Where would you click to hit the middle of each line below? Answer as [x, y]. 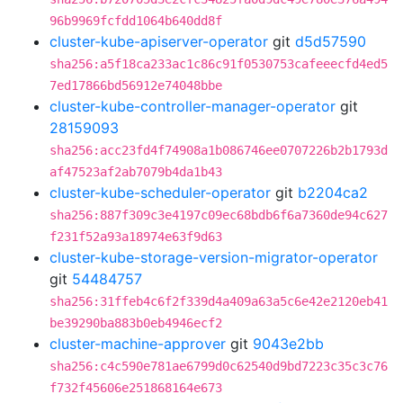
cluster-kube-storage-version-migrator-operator [214, 257]
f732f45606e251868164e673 [136, 388]
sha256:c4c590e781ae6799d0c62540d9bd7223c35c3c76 [219, 366]
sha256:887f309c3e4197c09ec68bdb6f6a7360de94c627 [219, 215]
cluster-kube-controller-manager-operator [193, 106]
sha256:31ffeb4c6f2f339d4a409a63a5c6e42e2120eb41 [219, 301]
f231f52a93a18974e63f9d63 [136, 237]
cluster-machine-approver [138, 344]
